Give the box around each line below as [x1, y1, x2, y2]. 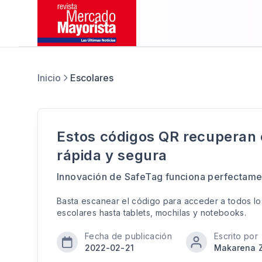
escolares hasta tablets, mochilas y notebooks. [57, 208, 251, 218]
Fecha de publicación [85, 231, 172, 241]
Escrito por [214, 231, 258, 241]
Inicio [37, 72, 61, 84]
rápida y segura [57, 147, 168, 164]
